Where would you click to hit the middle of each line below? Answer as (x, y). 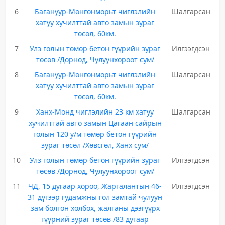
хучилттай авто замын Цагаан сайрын (95, 123)
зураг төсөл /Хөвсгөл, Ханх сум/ (95, 145)
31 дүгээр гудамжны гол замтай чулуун (95, 197)
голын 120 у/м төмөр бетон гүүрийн (95, 134)
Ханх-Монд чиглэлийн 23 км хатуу (95, 112)
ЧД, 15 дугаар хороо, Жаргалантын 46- (95, 186)
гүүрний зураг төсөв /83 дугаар (95, 219)
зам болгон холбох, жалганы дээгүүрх (95, 208)
